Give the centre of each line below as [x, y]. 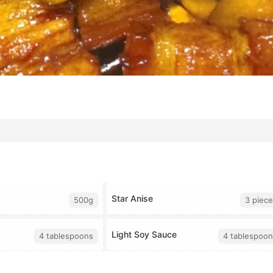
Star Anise [132, 199]
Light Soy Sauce [144, 235]
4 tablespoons [66, 236]
